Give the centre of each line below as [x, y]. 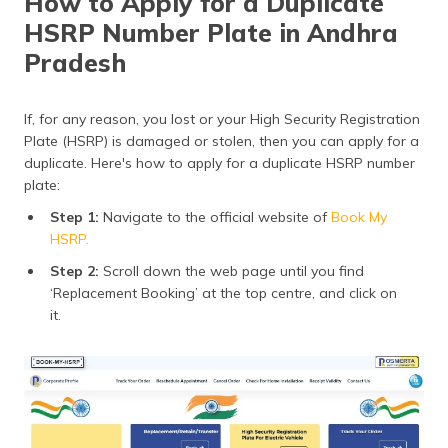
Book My [357, 216]
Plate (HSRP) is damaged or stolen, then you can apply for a [221, 140]
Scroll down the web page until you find [231, 270]
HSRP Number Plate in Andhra [211, 32]
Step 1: [74, 216]
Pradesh [75, 62]
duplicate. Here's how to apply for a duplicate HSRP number [219, 162]
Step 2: [74, 270]
